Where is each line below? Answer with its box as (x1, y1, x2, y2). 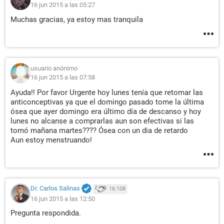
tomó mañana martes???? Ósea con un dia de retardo (10, 126, 188, 135)
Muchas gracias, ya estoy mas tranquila (10, 15, 143, 24)
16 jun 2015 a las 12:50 (30, 194, 95, 202)
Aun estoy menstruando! (10, 135, 92, 144)
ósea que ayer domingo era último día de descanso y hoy (10, 107, 201, 116)
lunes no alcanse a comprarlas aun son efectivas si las (10, 116, 194, 125)
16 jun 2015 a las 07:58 (30, 73, 95, 81)
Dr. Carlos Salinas (30, 184, 80, 192)
